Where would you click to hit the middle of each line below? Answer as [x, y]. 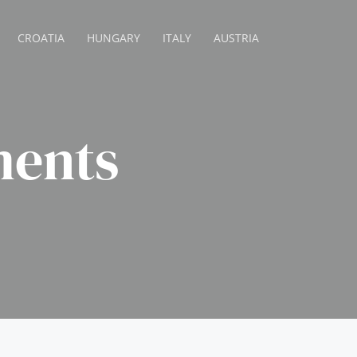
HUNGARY [114, 38]
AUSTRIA [237, 38]
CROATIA [41, 38]
